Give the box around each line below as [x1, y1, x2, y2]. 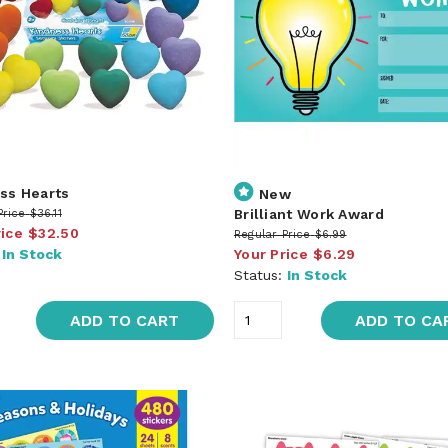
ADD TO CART [70, 310, 180, 330]
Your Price [233, 245, 308, 262]
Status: [233, 266, 287, 283]
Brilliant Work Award [233, 205, 384, 222]
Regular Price [233, 227, 311, 241]
